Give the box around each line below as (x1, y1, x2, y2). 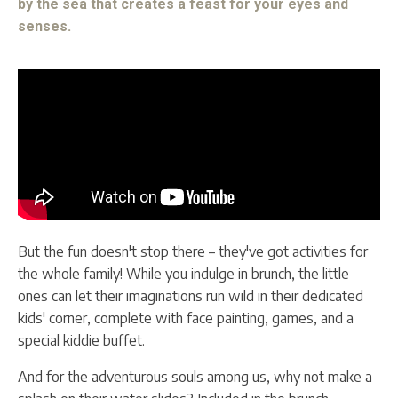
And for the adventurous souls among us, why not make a (18, 367, 372, 386)
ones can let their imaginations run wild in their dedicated (18, 286, 363, 305)
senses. (18, 17, 71, 35)
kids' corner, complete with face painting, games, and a (18, 308, 354, 327)
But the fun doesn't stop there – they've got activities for (18, 242, 368, 260)
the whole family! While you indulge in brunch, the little (18, 264, 349, 283)
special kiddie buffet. (18, 330, 145, 349)
